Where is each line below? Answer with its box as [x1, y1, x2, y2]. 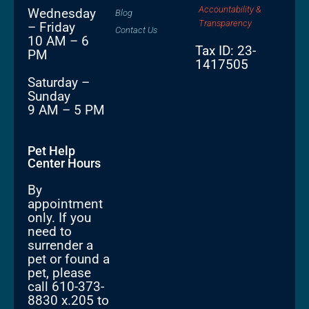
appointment [28, 196, 103, 212]
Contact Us [114, 25, 157, 36]
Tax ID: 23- [195, 43, 256, 59]
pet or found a [28, 251, 110, 268]
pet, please [28, 265, 92, 281]
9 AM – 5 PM [28, 102, 106, 119]
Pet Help [28, 143, 76, 159]
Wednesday [28, 6, 97, 22]
